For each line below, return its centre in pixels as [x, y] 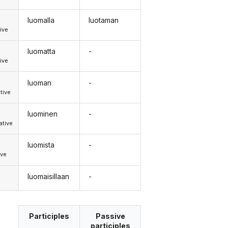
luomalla [41, 20]
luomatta [41, 51]
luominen [42, 114]
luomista [41, 145]
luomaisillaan [48, 176]
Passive [110, 216]
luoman [39, 82]
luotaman [104, 20]
